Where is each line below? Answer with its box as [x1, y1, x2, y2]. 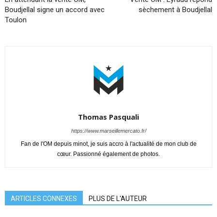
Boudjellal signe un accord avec [5, 5, 105, 15]
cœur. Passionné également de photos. [57, 151, 160, 158]
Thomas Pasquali [78, 112, 139, 122]
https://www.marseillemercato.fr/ [71, 128, 146, 134]
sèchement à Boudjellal [139, 5, 212, 15]
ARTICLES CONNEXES [11, 195, 77, 203]
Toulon [5, 15, 27, 25]
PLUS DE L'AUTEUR [89, 195, 147, 203]
